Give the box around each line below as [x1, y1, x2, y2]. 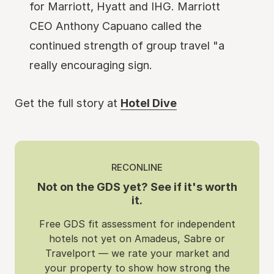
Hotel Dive [120, 96, 177, 109]
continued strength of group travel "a [29, 39, 224, 52]
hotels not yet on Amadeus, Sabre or [49, 232, 225, 245]
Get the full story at [15, 96, 120, 109]
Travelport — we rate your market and [45, 247, 229, 259]
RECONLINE [111, 161, 163, 173]
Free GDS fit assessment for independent [39, 218, 235, 230]
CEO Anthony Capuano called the [29, 19, 202, 32]
